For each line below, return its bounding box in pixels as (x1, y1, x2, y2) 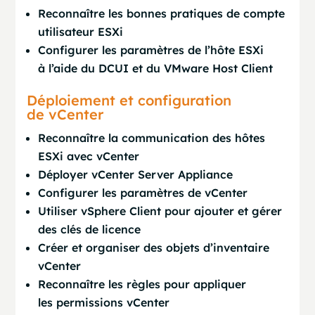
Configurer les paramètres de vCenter (38, 186, 248, 200)
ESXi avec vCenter (38, 149, 140, 163)
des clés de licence (38, 222, 141, 236)
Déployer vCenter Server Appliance (38, 167, 233, 181)
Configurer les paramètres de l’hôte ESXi (38, 43, 264, 57)
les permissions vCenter (38, 295, 170, 309)
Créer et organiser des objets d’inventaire (38, 240, 270, 255)
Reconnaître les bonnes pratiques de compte (38, 6, 285, 20)
